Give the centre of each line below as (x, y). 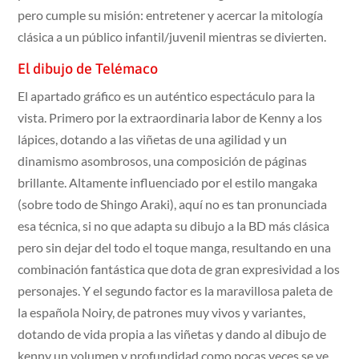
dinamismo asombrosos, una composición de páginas (163, 160)
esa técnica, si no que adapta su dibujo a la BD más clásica (174, 225)
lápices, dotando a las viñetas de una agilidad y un (153, 139)
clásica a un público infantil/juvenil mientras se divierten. (172, 36)
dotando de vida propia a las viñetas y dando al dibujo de (172, 333)
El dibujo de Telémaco (88, 68)
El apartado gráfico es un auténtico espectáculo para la (167, 95)
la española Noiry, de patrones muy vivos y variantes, (162, 312)
